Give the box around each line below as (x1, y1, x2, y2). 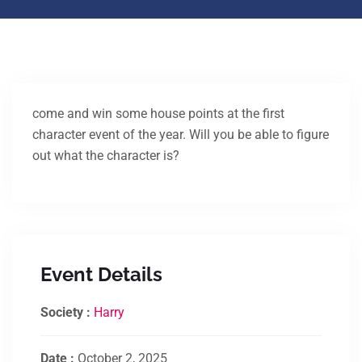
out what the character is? (32, 148, 179, 163)
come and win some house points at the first (32, 106, 284, 121)
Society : (40, 305, 94, 320)
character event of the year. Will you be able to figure (32, 127, 329, 142)
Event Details (40, 263, 162, 286)
